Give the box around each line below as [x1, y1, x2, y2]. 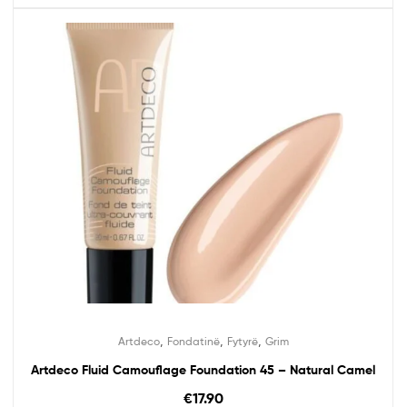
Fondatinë [166, 334, 220, 349]
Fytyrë [226, 334, 258, 349]
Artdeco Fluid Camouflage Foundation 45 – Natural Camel [31, 362, 375, 379]
